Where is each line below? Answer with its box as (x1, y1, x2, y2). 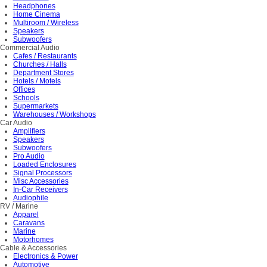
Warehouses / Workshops (13, 110, 96, 119)
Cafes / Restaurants (13, 52, 77, 61)
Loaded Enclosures (13, 160, 76, 169)
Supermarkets (13, 102, 58, 111)
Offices (13, 85, 35, 94)
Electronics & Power (13, 252, 78, 261)
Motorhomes (13, 235, 54, 244)
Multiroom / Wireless (13, 18, 79, 27)
